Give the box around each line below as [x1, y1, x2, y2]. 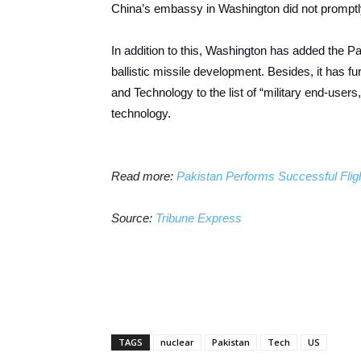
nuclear [160, 336, 194, 348]
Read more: [111, 169, 176, 183]
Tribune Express [156, 211, 242, 225]
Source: [111, 211, 156, 225]
